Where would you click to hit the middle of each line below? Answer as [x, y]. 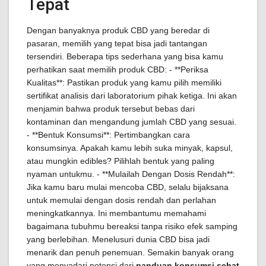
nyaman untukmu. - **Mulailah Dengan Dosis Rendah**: [131, 174]
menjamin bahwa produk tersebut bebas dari [111, 109]
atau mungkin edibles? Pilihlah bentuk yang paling [121, 161]
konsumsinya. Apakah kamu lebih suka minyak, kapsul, [130, 148]
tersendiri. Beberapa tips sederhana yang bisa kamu [125, 56]
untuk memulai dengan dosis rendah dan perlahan [121, 200]
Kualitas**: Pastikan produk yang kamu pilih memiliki [124, 83]
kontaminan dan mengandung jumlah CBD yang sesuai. [132, 122]
